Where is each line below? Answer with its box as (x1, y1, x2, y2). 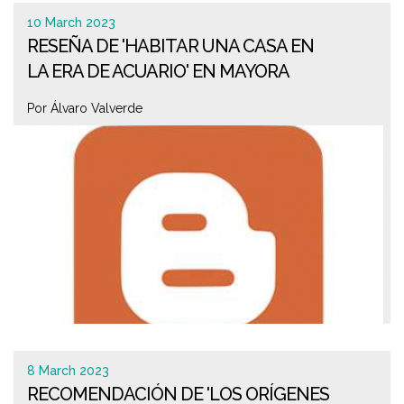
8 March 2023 (27, 363, 109, 378)
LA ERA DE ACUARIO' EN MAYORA (27, 60, 289, 82)
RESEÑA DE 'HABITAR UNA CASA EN (27, 35, 314, 57)
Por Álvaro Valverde (27, 101, 142, 115)
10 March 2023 (27, 15, 115, 30)
